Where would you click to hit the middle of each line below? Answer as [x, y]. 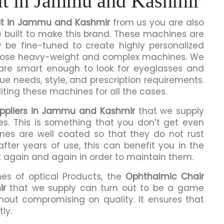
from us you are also [157, 22]
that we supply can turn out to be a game [105, 188]
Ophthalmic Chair [165, 176]
